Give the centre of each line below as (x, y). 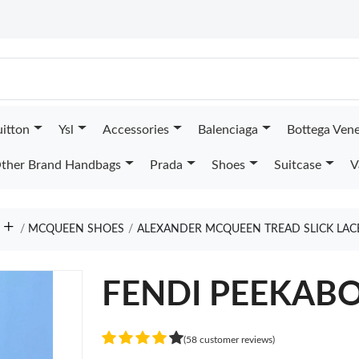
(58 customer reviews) (230, 339)
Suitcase (297, 165)
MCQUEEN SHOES (77, 229)
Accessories (135, 130)
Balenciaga (228, 130)
